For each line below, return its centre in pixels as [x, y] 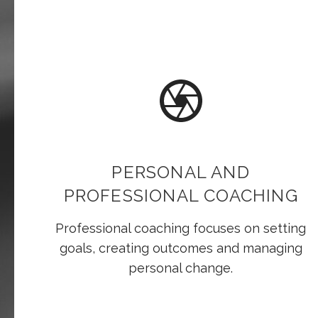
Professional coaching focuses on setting [181, 229]
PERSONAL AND [181, 172]
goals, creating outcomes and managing [181, 248]
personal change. [181, 268]
